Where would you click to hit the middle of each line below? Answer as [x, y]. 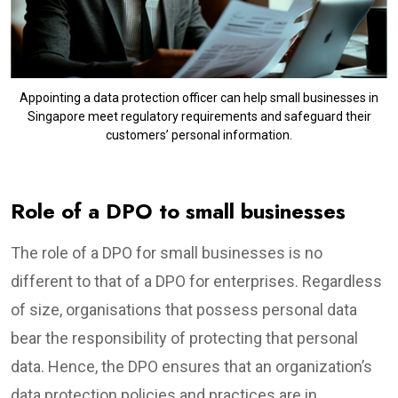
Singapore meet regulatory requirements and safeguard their [199, 116]
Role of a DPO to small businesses [178, 211]
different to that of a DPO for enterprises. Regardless [196, 281]
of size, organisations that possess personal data [184, 309]
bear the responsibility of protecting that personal [184, 338]
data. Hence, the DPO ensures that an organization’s [191, 366]
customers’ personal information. [199, 135]
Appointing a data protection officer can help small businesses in [199, 97]
